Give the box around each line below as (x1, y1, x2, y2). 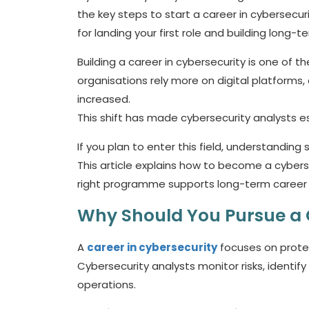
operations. (77, 277, 139, 292)
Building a (77, 54, 128, 69)
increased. (77, 92, 130, 106)
